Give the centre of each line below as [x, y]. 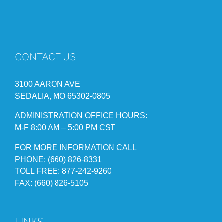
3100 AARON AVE [48, 84]
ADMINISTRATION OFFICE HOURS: [81, 116]
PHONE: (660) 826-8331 [58, 160]
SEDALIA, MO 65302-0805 [62, 96]
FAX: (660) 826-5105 [52, 183]
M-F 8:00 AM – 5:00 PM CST [65, 128]
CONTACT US [45, 57]
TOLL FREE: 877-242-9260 [63, 171]
